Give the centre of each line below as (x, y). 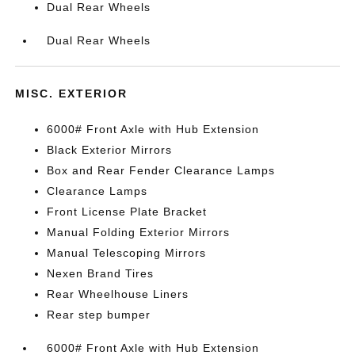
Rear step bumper (99, 315)
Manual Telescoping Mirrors (127, 253)
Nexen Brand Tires (101, 273)
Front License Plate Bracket (127, 212)
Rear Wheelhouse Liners (118, 294)
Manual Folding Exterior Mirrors (139, 232)
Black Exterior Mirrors (110, 150)
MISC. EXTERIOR (72, 94)
